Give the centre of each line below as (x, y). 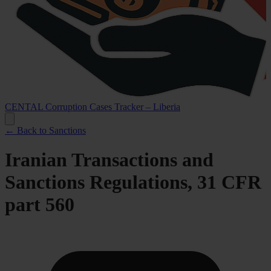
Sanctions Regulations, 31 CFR (133, 182)
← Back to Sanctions (45, 130)
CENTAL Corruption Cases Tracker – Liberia (93, 107)
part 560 (40, 205)
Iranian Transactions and (109, 160)
